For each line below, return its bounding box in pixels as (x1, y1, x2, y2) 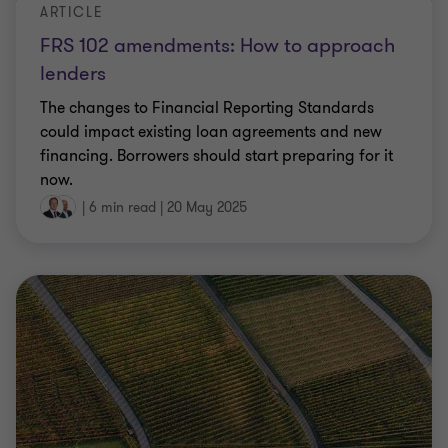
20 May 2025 (167, 198, 247, 217)
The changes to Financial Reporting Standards (40, 96, 374, 119)
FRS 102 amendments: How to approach (40, 31, 395, 59)
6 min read (89, 198, 156, 217)
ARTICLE (40, 2, 104, 22)
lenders (40, 59, 106, 87)
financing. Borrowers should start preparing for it (40, 144, 393, 167)
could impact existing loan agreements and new (40, 120, 382, 143)
